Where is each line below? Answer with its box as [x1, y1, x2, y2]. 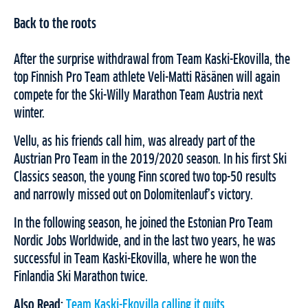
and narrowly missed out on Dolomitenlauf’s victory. [14, 188, 254, 203]
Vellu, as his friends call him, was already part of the [14, 135, 255, 149]
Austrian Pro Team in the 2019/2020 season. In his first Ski [14, 153, 287, 167]
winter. [14, 107, 45, 121]
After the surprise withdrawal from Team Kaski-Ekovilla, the [14, 53, 290, 67]
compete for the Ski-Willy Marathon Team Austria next [14, 89, 263, 103]
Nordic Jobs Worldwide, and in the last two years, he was [14, 234, 276, 249]
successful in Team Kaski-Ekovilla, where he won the [14, 252, 256, 267]
